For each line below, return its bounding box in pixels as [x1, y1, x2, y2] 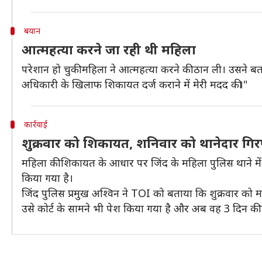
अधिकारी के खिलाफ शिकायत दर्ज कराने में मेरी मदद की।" [22, 77, 247, 91]
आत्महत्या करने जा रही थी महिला [22, 40, 196, 58]
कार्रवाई [23, 119, 47, 130]
